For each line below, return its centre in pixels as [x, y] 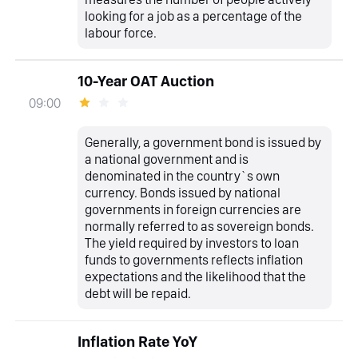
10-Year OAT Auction [145, 81]
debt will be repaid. [138, 293]
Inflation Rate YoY [137, 342]
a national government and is [167, 159]
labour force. [121, 32]
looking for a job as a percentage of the [194, 16]
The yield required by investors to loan [192, 243]
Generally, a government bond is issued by [203, 142]
